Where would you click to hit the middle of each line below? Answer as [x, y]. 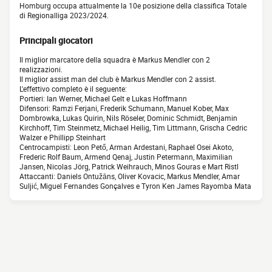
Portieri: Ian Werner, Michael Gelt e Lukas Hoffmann [103, 99]
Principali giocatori [56, 41]
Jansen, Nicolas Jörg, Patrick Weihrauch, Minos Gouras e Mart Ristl [129, 167]
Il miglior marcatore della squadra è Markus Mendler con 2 [115, 60]
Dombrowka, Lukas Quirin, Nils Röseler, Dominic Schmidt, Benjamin [128, 118]
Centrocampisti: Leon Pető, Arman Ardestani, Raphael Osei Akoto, [126, 147]
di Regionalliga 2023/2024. [64, 15]
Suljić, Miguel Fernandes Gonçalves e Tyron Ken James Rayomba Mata [135, 186]
